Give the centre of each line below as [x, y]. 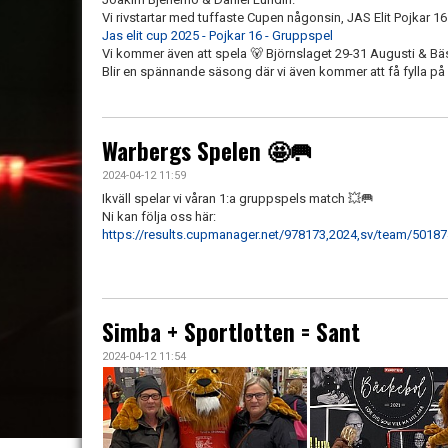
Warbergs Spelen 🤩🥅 [207, 151]
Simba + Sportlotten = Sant [231, 332]
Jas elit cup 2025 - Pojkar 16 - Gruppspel [217, 35]
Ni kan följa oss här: [159, 216]
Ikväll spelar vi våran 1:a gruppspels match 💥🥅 [238, 198]
